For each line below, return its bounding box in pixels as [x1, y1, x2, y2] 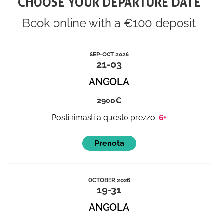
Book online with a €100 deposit [22, 16, 196, 30]
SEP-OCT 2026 [89, 51, 129, 58]
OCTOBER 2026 [88, 176, 130, 183]
